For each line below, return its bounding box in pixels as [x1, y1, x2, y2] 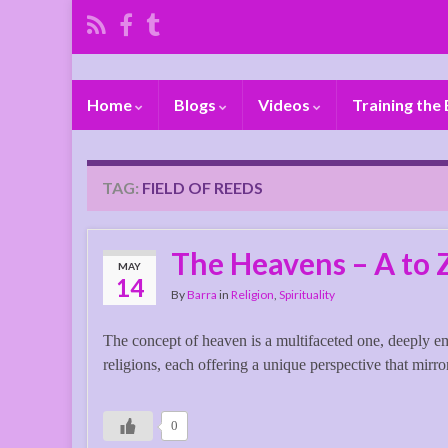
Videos [258, 94, 313, 114]
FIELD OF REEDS [142, 177, 263, 197]
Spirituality [279, 286, 335, 302]
